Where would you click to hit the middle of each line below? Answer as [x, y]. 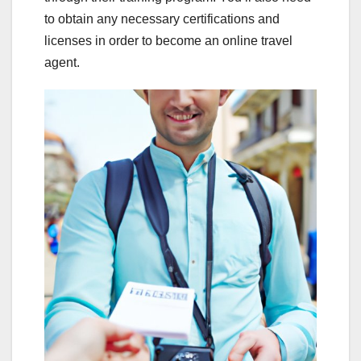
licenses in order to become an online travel [168, 41]
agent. [62, 63]
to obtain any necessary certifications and [162, 19]
